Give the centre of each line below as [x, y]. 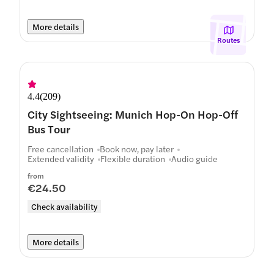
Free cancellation [61, 149]
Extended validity [61, 158]
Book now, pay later [137, 149]
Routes [228, 40]
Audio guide [194, 158]
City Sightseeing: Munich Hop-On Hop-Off [133, 114]
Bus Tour [49, 129]
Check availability [64, 206]
